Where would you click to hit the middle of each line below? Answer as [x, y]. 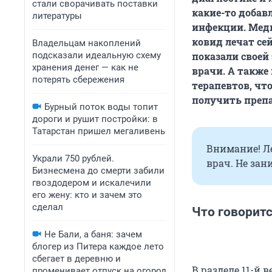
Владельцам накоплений [87, 43]
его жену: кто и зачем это [87, 195]
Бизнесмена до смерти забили [98, 171]
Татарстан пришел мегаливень [99, 131]
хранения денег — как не [85, 67]
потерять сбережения [78, 80]
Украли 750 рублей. [73, 158]
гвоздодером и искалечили [92, 183]
